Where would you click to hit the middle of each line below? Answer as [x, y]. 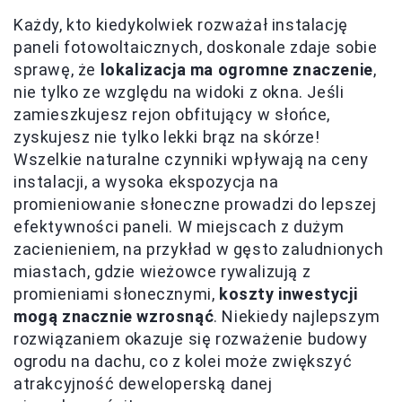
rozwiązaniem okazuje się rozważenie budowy [191, 338]
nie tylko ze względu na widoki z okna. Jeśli [179, 92]
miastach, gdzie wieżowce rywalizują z [162, 271]
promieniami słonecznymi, [117, 293]
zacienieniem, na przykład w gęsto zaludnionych [199, 249]
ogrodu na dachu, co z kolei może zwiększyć [183, 361]
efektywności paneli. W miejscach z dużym [179, 226]
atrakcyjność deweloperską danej [143, 383]
